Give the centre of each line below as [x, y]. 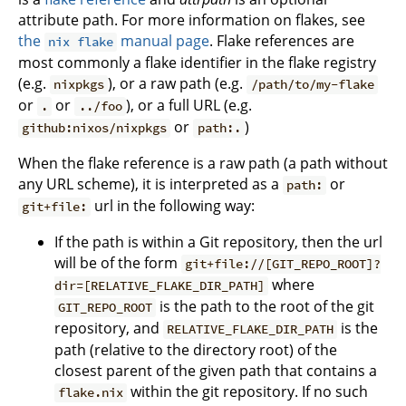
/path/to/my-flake [312, 85]
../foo [100, 106]
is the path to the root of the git [266, 307]
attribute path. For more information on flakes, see [192, 20]
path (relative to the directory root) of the [196, 350]
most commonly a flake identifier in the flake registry [197, 63]
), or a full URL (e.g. [188, 106]
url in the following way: [173, 206]
